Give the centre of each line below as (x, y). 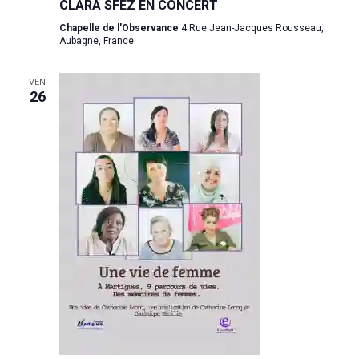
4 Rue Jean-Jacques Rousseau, (252, 28)
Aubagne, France (96, 41)
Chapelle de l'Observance (120, 28)
